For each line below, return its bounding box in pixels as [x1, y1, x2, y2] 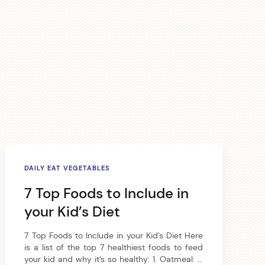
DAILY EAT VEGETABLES [24, 164, 111, 172]
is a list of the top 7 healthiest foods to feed [24, 243, 203, 253]
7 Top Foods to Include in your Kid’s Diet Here [24, 231, 203, 241]
